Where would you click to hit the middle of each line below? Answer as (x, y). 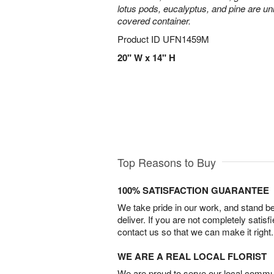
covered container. (154, 20)
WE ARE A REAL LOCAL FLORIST (192, 256)
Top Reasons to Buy (167, 162)
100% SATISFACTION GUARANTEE (193, 190)
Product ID (140, 39)
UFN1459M (186, 39)
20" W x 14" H (146, 57)
